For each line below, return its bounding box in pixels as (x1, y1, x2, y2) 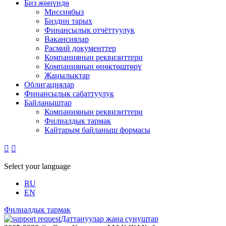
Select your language (4, 161, 71, 171)
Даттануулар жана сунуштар (61, 214, 158, 223)
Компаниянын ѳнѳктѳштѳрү (44, 62, 142, 71)
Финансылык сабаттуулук (24, 89, 114, 98)
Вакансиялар (44, 34, 89, 43)
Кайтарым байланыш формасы (44, 125, 150, 134)
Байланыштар (24, 98, 72, 107)
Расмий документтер (44, 43, 116, 52)
